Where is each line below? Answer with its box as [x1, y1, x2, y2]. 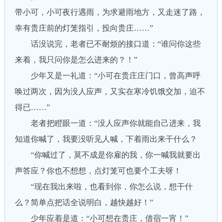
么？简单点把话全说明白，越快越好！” [14, 198, 153, 207]
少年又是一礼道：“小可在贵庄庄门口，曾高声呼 [14, 71, 201, 80]
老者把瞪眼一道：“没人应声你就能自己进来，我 [14, 119, 201, 127]
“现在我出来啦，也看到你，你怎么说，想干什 [14, 182, 193, 191]
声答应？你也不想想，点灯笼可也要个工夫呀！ [14, 166, 181, 175]
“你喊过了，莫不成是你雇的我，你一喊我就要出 [14, 151, 201, 159]
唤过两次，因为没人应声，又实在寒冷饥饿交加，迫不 [14, 87, 205, 96]
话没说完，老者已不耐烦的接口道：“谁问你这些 [14, 40, 201, 48]
